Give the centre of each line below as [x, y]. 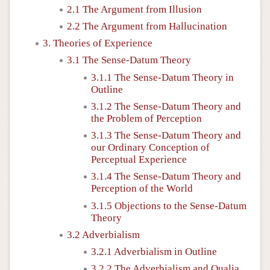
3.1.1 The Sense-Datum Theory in [162, 77]
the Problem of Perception [146, 118]
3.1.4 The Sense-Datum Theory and [166, 177]
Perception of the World [142, 189]
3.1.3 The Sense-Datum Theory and [166, 135]
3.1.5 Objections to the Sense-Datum [169, 206]
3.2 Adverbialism [103, 234]
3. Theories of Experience [98, 43]
